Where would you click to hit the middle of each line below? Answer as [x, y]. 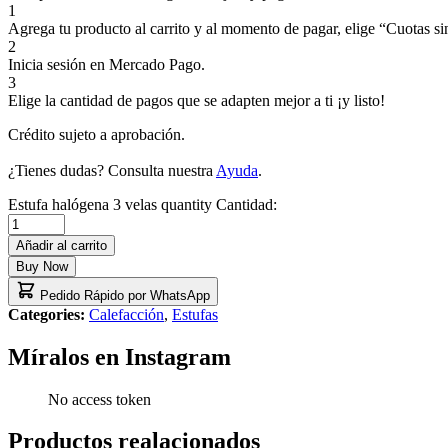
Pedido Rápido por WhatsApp [123, 295]
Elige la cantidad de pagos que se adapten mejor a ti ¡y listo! [196, 100]
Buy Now [42, 266]
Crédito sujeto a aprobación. [96, 134]
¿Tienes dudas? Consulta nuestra [112, 170]
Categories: [48, 314]
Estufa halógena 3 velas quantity [110, 204]
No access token [99, 399]
